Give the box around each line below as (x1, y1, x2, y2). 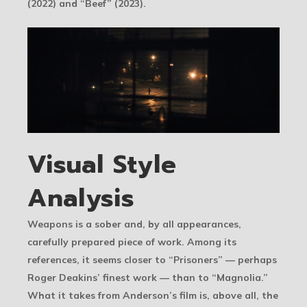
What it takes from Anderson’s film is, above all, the (27, 288, 278, 302)
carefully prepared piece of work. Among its (27, 235, 236, 248)
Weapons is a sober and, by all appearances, (27, 217, 241, 230)
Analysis (27, 179, 134, 217)
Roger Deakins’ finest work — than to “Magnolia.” (27, 271, 268, 284)
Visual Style (27, 145, 177, 183)
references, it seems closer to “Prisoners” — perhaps (27, 253, 277, 266)
